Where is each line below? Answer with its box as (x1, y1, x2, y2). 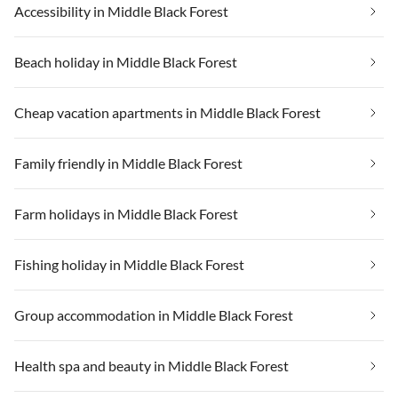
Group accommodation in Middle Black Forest (14, 306, 293, 323)
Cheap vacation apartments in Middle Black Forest (14, 103, 321, 121)
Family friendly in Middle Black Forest (14, 154, 243, 171)
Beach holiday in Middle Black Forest (14, 52, 237, 70)
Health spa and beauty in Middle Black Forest (14, 356, 289, 374)
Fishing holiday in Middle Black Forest (14, 255, 244, 273)
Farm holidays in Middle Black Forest (14, 204, 238, 222)
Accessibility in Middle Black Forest (14, 2, 228, 20)
